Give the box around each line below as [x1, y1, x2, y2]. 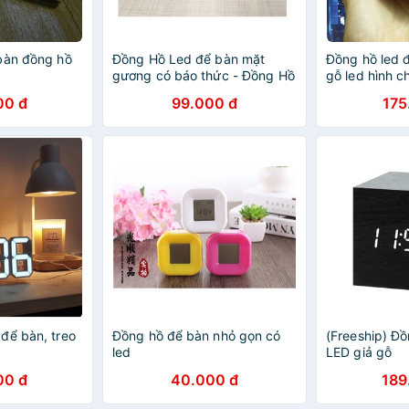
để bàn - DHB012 [112, 84, 217, 100]
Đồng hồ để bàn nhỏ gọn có [112, 328, 281, 343]
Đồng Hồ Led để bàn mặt [112, 51, 266, 67]
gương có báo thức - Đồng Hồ [112, 68, 295, 83]
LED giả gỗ [326, 344, 392, 360]
